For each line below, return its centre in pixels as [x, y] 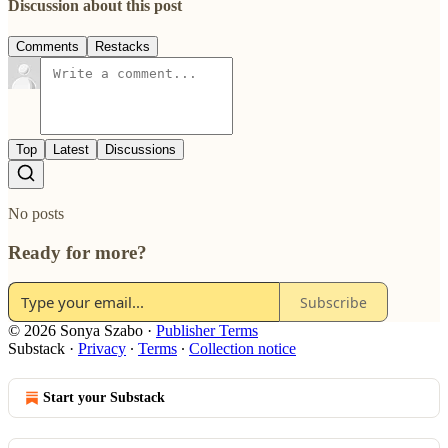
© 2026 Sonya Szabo [75, 331]
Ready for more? [77, 252]
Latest [71, 150]
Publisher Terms [207, 331]
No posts [36, 214]
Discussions [140, 150]
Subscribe [333, 302]
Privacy [102, 349]
